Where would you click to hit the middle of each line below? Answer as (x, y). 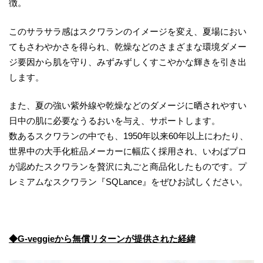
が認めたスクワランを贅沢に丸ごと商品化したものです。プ (128, 167)
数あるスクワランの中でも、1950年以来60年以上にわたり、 (129, 136)
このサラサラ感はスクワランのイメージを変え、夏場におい (128, 31)
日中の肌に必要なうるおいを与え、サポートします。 (114, 121)
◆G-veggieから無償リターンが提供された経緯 (102, 239)
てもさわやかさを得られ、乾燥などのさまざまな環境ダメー (128, 46)
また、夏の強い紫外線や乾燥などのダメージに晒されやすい (128, 106)
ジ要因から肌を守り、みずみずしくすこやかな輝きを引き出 (128, 62)
